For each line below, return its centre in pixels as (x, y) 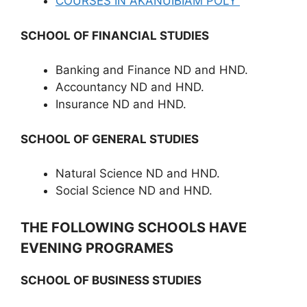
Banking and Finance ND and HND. (152, 70)
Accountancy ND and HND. (130, 87)
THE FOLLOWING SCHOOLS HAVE (134, 227)
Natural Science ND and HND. (138, 173)
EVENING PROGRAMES (97, 248)
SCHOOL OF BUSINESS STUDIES (114, 280)
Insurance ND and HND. (121, 104)
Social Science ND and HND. (134, 191)
